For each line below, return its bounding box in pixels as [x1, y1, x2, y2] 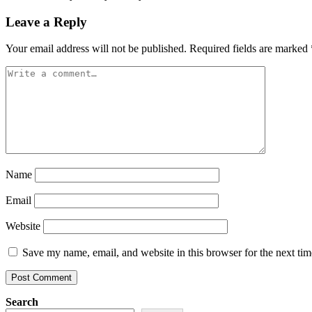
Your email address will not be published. [6, 42, 187, 55]
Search [6, 296, 38, 309]
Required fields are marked [189, 42, 311, 55]
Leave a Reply [6, 14, 87, 29]
